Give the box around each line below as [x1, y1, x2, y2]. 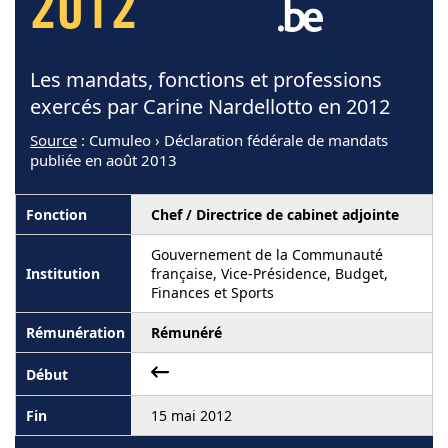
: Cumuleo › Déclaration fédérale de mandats [77, 130, 388, 150]
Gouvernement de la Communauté [151, 245, 383, 264]
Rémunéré [151, 323, 222, 342]
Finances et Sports [151, 283, 274, 302]
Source [30, 130, 77, 150]
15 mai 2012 [151, 406, 232, 425]
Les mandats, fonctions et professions [30, 66, 382, 93]
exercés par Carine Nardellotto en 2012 [30, 93, 390, 120]
